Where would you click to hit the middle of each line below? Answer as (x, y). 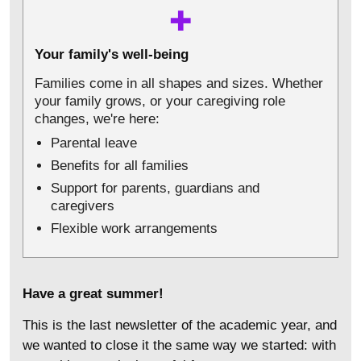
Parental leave (94, 143)
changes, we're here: (97, 118)
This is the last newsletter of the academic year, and (180, 325)
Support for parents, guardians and (155, 188)
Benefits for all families (120, 165)
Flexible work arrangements (134, 228)
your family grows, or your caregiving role (160, 101)
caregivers (83, 205)
